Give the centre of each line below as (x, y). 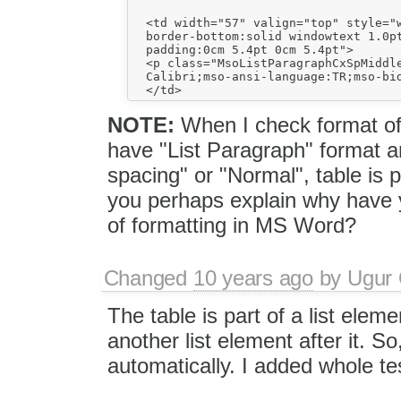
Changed (148, 277)
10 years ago (253, 277)
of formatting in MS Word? (231, 225)
